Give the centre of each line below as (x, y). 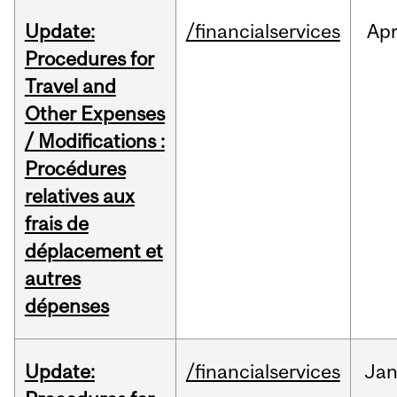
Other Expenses (94, 114)
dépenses (66, 306)
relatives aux (79, 196)
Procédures (75, 169)
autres (52, 279)
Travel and (70, 86)
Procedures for (89, 59)
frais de (56, 224)
